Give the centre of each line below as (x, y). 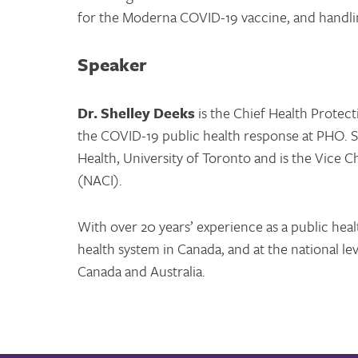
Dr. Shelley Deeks (138, 112)
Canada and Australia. (141, 270)
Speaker (112, 64)
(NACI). (100, 179)
